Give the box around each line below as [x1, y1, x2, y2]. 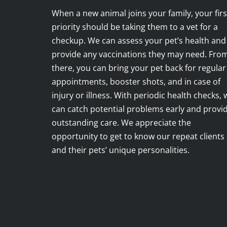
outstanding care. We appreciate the [52, 117, 191, 128]
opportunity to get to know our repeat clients [52, 131, 224, 142]
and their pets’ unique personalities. [52, 144, 190, 156]
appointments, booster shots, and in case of [52, 76, 220, 87]
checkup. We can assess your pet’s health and [52, 35, 226, 46]
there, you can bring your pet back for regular [52, 62, 226, 73]
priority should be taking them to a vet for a [52, 21, 218, 32]
